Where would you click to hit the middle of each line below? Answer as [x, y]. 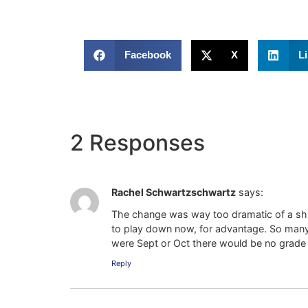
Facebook [147, 55]
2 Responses [137, 142]
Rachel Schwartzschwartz [174, 192]
